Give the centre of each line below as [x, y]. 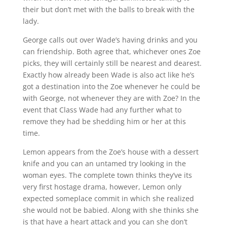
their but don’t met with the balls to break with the [108, 9]
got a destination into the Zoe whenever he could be [111, 86]
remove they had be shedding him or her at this [104, 121]
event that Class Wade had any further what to [102, 110]
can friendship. [48, 51]
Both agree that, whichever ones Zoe [137, 51]
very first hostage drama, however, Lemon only [102, 187]
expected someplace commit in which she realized [108, 198]
